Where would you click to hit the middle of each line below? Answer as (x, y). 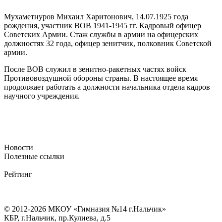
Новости (19, 148)
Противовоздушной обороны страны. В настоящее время (101, 78)
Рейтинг (18, 174)
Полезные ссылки (34, 157)
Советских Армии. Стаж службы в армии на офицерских (101, 35)
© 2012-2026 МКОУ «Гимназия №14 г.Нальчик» (85, 209)
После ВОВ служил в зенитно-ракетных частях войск (95, 69)
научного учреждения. (42, 96)
